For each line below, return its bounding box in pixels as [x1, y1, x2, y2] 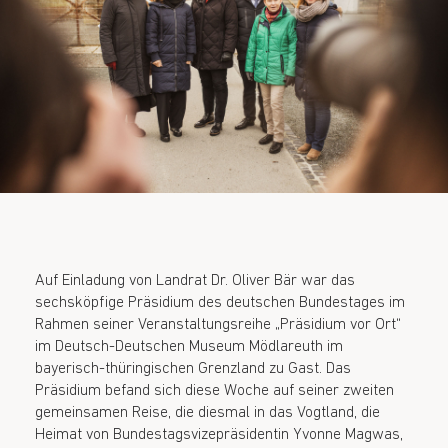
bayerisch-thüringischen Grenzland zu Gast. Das [35, 360, 351, 377]
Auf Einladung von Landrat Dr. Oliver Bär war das [35, 272, 355, 289]
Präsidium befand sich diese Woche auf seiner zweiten [35, 382, 394, 399]
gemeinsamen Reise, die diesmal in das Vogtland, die [35, 404, 380, 421]
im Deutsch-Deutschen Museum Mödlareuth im [35, 338, 343, 355]
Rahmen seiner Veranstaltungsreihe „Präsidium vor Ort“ [35, 316, 401, 333]
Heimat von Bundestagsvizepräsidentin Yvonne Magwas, [35, 426, 403, 443]
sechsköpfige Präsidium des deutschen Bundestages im [35, 294, 405, 311]
